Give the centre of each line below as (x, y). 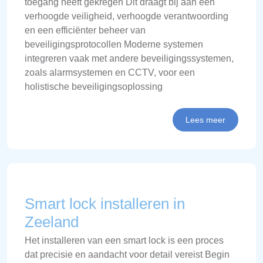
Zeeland (52, 222)
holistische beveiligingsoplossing (94, 86)
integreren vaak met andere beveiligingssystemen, (129, 58)
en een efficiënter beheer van (85, 30)
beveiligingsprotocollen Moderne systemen (114, 44)
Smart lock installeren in (105, 203)
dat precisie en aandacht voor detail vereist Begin (127, 254)
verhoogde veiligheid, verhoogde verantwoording (127, 16)
